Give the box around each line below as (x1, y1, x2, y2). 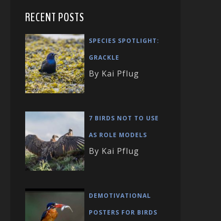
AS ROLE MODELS (89, 131, 147, 139)
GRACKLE (89, 53, 119, 62)
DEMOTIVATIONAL (89, 191, 151, 200)
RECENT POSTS (25, 9, 84, 26)
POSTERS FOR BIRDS (89, 208, 157, 217)
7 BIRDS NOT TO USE (89, 114, 159, 122)
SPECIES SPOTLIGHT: (89, 37, 159, 45)
